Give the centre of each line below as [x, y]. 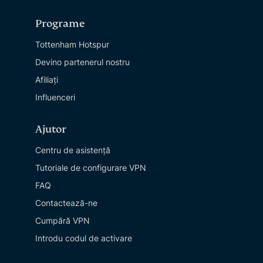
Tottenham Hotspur [72, 44]
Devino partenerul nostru [82, 62]
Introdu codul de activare [84, 238]
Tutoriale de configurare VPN [91, 168]
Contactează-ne [66, 203]
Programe [60, 24]
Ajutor [51, 129]
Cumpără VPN [63, 220]
